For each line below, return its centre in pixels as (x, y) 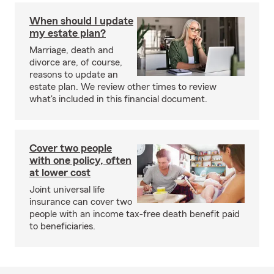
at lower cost (60, 172)
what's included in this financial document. (118, 99)
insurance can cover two (81, 202)
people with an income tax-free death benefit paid (135, 214)
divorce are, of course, (76, 62)
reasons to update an (74, 75)
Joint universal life (67, 190)
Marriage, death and (72, 50)
